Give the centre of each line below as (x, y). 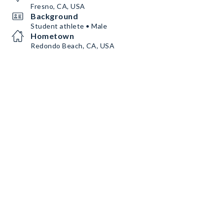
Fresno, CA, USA (58, 6)
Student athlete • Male (69, 26)
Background (54, 16)
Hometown (52, 36)
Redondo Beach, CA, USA (73, 46)
